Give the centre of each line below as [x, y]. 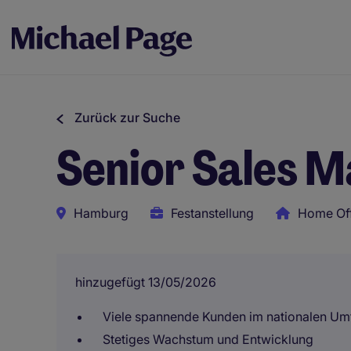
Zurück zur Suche [127, 118]
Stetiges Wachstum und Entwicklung [208, 339]
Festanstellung [212, 213]
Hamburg [101, 213]
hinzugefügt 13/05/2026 [146, 282]
